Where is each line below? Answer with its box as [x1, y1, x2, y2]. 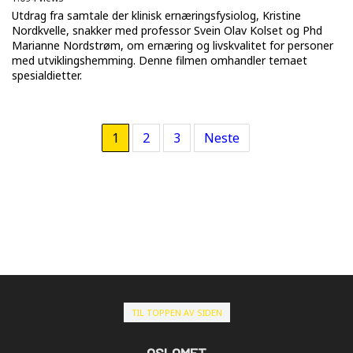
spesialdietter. [12, 67, 82, 83]
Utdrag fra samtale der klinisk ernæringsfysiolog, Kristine [12, 7, 301, 23]
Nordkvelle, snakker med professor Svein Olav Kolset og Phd [12, 22, 322, 38]
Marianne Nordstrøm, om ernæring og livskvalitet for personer [12, 37, 333, 53]
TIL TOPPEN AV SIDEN [131, 306, 222, 318]
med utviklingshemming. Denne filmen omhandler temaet [12, 52, 307, 68]
